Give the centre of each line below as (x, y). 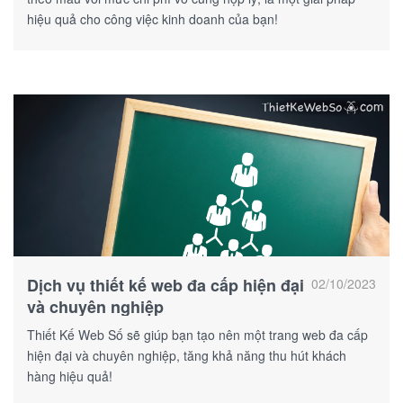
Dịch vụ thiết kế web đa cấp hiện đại (166, 285)
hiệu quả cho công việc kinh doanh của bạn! (152, 18)
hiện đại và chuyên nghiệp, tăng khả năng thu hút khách (187, 355)
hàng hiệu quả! (70, 376)
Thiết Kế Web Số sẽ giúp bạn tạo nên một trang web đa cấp (197, 334)
